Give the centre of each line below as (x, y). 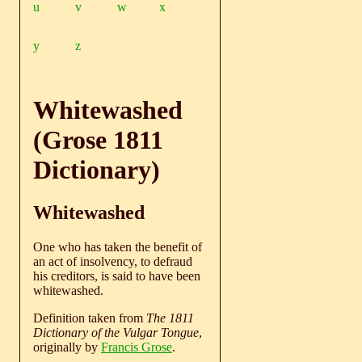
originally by (67, 347)
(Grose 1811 (98, 139)
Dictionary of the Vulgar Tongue (116, 333)
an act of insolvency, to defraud (113, 262)
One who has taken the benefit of (118, 247)
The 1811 (170, 318)
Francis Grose (137, 347)
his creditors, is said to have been (117, 276)
